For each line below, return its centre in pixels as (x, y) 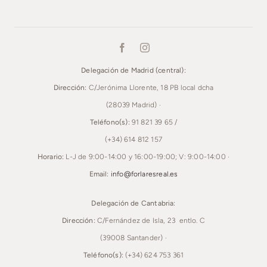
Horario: (51, 156)
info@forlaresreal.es (144, 174)
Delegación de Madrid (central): (133, 70)
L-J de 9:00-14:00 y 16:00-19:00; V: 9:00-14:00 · (147, 156)
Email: (99, 174)
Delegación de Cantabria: (133, 203)
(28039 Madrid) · (133, 105)
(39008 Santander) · (133, 237)
